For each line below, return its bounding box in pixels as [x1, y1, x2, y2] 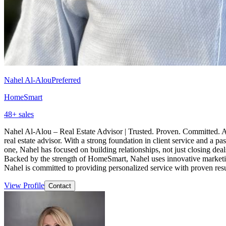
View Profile [4, 181, 44, 190]
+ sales [12, 109, 34, 119]
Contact [48, 182, 71, 190]
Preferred [51, 75, 81, 84]
